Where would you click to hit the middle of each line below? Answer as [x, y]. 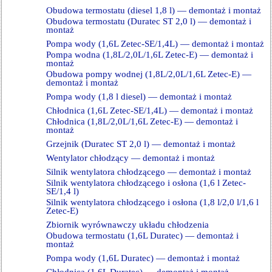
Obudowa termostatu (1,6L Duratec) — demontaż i [142, 236]
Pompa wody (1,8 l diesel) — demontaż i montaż [139, 97]
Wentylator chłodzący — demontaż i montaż [131, 158]
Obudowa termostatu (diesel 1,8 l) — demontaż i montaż [154, 10]
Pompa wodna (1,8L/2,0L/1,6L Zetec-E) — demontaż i [150, 55]
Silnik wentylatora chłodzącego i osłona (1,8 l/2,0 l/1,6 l [152, 202]
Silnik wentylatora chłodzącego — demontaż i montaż [149, 172]
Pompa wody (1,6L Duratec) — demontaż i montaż [143, 258]
